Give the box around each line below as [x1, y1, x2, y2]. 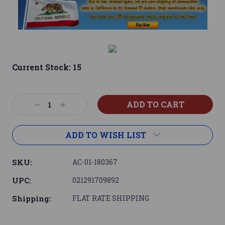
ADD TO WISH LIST [65, 130, 146, 141]
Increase [58, 100, 93, 111]
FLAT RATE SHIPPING [72, 193, 149, 203]
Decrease [33, 100, 69, 111]
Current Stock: [12, 62, 73, 73]
